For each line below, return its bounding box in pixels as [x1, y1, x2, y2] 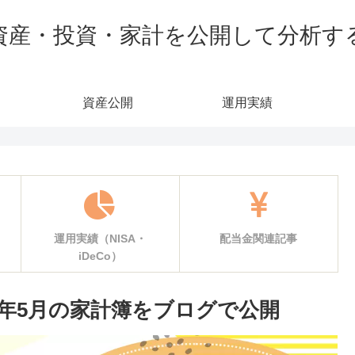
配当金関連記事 [219, 232, 297, 245]
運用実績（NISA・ [53, 232, 147, 245]
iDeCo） [78, 250, 122, 262]
